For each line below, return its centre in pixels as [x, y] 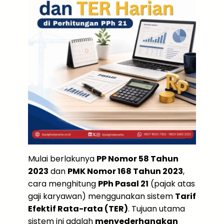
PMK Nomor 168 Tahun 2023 [125, 171]
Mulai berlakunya [62, 158]
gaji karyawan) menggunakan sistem [101, 196]
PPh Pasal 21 [123, 183]
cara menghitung [63, 183]
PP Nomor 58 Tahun [137, 158]
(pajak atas [172, 183]
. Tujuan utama [156, 208]
